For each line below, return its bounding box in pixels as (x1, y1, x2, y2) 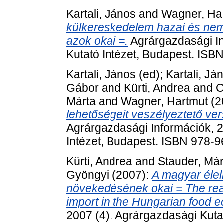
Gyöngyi (66, 168, 109, 181)
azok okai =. (66, 34, 128, 47)
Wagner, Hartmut (121, 94, 208, 108)
